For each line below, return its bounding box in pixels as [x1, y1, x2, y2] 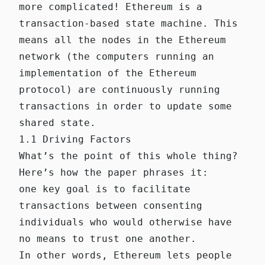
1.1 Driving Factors [19, 134, 131, 146]
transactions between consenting [19, 200, 202, 212]
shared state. [19, 117, 96, 129]
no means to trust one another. [19, 233, 196, 245]
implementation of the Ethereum [19, 67, 196, 79]
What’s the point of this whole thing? [19, 150, 238, 162]
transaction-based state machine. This [19, 18, 238, 30]
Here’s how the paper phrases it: [19, 167, 208, 179]
